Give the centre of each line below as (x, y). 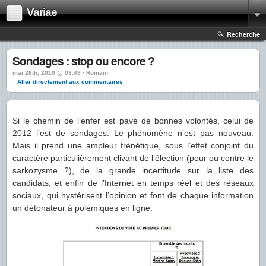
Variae (42, 12)
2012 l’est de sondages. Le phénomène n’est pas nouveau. (133, 133)
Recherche (243, 34)
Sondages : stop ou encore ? (83, 61)
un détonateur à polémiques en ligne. (83, 208)
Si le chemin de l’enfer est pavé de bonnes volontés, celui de (133, 121)
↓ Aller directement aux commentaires (68, 82)
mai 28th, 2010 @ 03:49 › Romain (60, 73)
